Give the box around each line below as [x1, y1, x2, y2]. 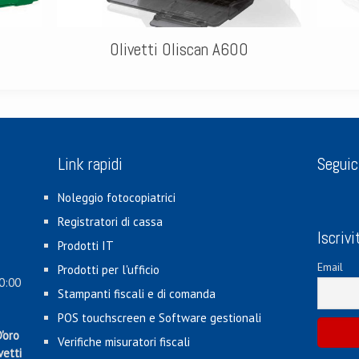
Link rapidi [57, 153, 123, 175]
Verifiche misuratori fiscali [57, 334, 190, 349]
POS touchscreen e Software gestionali [57, 310, 261, 325]
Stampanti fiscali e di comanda [57, 286, 216, 301]
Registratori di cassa [57, 214, 163, 229]
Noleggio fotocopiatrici [57, 190, 175, 205]
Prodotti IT [57, 238, 114, 253]
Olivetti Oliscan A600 [110, 38, 248, 61]
